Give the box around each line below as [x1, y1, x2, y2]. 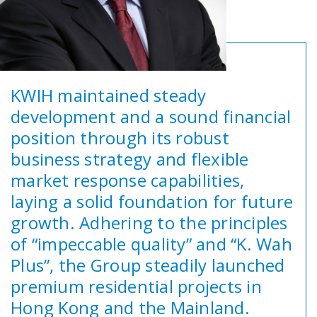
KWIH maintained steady [11, 83, 207, 107]
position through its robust [11, 125, 229, 149]
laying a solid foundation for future [11, 189, 294, 213]
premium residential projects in [11, 274, 262, 298]
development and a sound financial [11, 104, 292, 128]
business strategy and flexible [11, 146, 249, 171]
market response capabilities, [11, 168, 245, 192]
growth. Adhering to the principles [11, 210, 288, 234]
